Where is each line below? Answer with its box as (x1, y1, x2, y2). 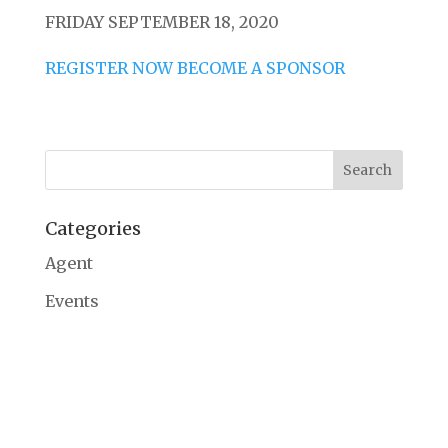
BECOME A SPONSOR (176, 58, 345, 78)
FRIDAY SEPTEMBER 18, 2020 (44, 12, 279, 32)
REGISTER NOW (44, 58, 173, 78)
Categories (44, 217, 141, 240)
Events (44, 291, 99, 311)
